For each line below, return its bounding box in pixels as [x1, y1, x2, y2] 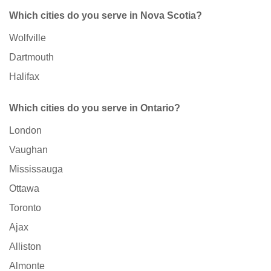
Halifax [9, 71, 39, 82]
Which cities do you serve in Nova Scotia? [9, 10, 202, 21]
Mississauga [9, 164, 63, 175]
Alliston [9, 241, 41, 252]
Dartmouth [9, 52, 54, 63]
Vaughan [9, 145, 48, 155]
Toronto [9, 203, 41, 214]
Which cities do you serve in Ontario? [9, 103, 180, 114]
